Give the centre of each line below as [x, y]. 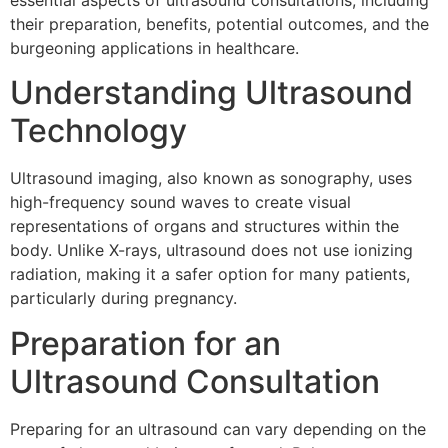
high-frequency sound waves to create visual [180, 202]
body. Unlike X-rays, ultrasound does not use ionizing [211, 250]
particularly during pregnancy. [123, 298]
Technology [98, 131]
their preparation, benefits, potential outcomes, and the [219, 24]
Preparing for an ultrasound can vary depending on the [218, 428]
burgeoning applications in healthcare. [154, 48]
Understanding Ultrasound [211, 93]
